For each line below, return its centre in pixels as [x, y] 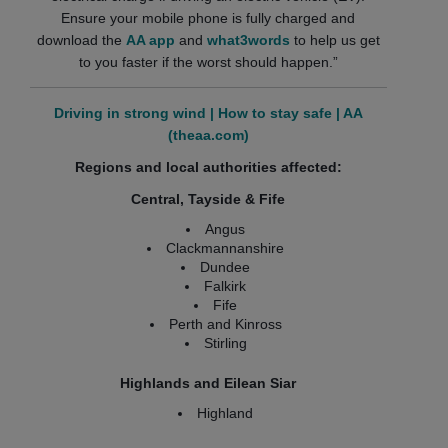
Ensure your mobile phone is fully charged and [208, 18]
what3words [248, 40]
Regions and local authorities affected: [208, 167]
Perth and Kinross [225, 324]
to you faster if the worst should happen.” [208, 62]
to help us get [334, 40]
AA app [150, 40]
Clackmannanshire [225, 248]
